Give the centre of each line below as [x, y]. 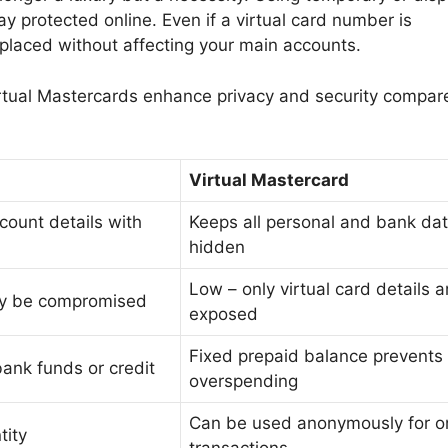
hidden [217, 247]
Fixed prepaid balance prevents [316, 356]
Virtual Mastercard [269, 180]
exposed [223, 314]
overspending [243, 381]
